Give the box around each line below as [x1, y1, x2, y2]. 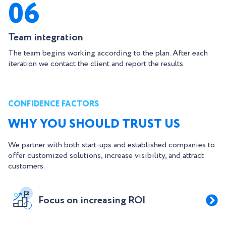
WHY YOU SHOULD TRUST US [8, 116, 180, 133]
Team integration [8, 30, 83, 45]
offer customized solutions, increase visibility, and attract [8, 150, 204, 161]
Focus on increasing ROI [38, 193, 146, 208]
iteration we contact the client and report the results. [8, 58, 185, 70]
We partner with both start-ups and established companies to [8, 139, 215, 151]
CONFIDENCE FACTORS [8, 98, 99, 110]
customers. [8, 160, 45, 172]
